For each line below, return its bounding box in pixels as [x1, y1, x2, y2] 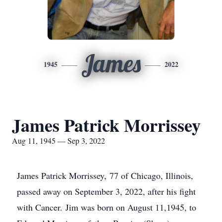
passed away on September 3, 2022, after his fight [17, 185, 196, 197]
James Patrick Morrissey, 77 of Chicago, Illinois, [17, 169, 193, 181]
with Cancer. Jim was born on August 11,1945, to [17, 201, 196, 213]
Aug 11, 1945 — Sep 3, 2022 [12, 135, 105, 146]
